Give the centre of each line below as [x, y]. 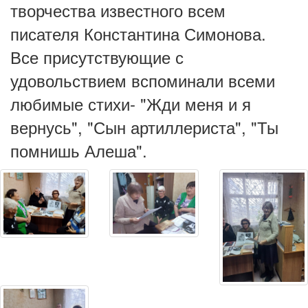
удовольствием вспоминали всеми [143, 80]
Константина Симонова [173, 33]
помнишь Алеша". [79, 150]
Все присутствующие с [97, 57]
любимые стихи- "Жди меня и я [131, 103]
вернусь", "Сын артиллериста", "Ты [144, 127]
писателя [47, 33]
